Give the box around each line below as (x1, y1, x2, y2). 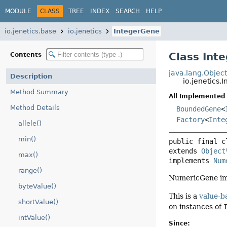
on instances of (169, 202, 224, 211)
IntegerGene (113, 27, 160, 35)
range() (18, 167, 42, 174)
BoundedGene (176, 105, 221, 113)
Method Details (10, 104, 60, 111)
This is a (169, 192, 200, 200)
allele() (18, 120, 42, 127)
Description (10, 72, 52, 80)
